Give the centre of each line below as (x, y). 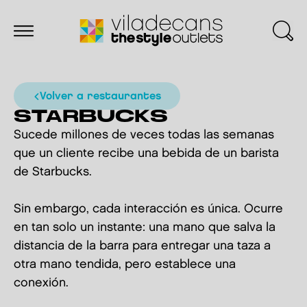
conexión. (41, 283)
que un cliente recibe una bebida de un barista (146, 153)
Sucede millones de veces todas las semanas (144, 135)
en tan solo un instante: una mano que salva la (145, 227)
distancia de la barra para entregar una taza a (142, 246)
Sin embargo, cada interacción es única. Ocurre (148, 209)
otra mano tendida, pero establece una (125, 264)
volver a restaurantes (103, 96)
